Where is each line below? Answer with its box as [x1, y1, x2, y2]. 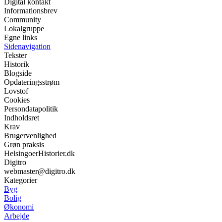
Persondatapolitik [4, 105, 58, 113]
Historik [4, 60, 29, 68]
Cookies [4, 96, 30, 104]
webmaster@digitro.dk [4, 167, 75, 175]
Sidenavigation [4, 42, 51, 51]
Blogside [4, 69, 32, 77]
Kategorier [4, 176, 37, 184]
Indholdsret [4, 113, 39, 122]
